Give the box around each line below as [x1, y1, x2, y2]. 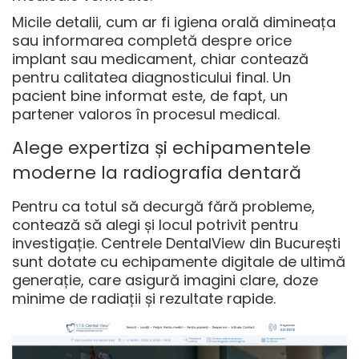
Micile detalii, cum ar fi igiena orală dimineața [12, 12, 336, 33]
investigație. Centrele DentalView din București [12, 233, 341, 254]
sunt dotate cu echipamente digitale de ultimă [12, 252, 345, 272]
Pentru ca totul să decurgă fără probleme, [12, 196, 315, 217]
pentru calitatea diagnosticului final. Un [12, 67, 291, 88]
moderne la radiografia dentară [12, 160, 301, 186]
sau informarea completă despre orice [12, 30, 292, 51]
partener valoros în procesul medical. [12, 104, 280, 125]
